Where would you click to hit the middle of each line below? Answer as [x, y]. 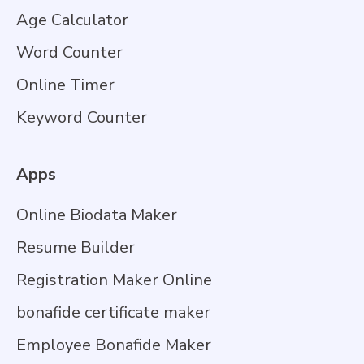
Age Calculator [72, 20]
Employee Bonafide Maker [114, 345]
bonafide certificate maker [113, 313]
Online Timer [65, 85]
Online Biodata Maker [97, 215]
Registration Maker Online [114, 280]
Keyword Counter [82, 118]
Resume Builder [76, 248]
